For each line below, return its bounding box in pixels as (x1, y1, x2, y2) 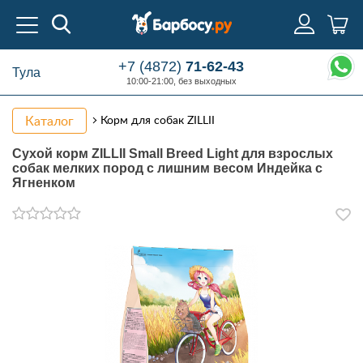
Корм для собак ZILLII (100, 112, 215, 127)
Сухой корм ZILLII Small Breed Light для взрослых (12, 147, 333, 160)
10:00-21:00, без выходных (126, 76, 237, 86)
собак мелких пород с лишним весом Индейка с (12, 161, 322, 175)
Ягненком (12, 176, 75, 190)
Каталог (25, 112, 74, 130)
